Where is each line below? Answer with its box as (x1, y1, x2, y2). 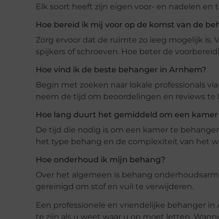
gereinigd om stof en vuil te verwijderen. (36, 181, 194, 191)
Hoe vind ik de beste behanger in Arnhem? (36, 65, 206, 74)
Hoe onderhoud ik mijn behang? (36, 154, 165, 164)
